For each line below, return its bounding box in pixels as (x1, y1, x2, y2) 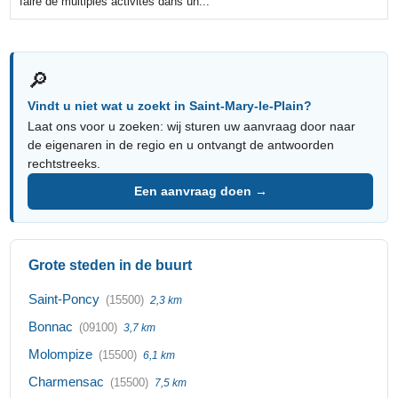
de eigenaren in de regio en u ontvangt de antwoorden (28, 137, 335, 152)
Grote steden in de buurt (28, 257, 193, 273)
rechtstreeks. (28, 155, 101, 171)
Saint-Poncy (28, 291, 100, 306)
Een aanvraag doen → (133, 183, 267, 198)
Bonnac (28, 318, 74, 334)
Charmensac (28, 373, 105, 389)
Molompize (28, 346, 93, 362)
